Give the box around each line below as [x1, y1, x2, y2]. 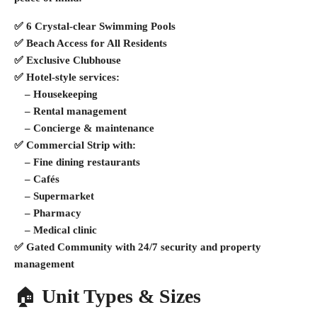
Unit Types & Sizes [42, 285, 201, 307]
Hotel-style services [26, 71, 116, 83]
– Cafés [14, 173, 59, 185]
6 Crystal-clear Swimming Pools [26, 21, 175, 32]
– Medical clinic [14, 224, 97, 236]
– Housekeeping [14, 88, 98, 100]
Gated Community [26, 241, 113, 253]
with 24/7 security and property [113, 241, 261, 253]
